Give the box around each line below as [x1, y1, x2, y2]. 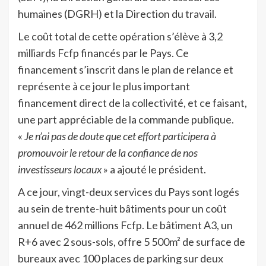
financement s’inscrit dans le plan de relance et [18, 62, 233, 76]
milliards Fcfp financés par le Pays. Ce [18, 46, 189, 59]
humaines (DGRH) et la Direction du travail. [18, 7, 217, 20]
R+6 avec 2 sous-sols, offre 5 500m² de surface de [18, 235, 245, 248]
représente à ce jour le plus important [18, 79, 190, 93]
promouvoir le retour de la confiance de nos [18, 145, 198, 159]
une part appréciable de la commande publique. [18, 112, 234, 126]
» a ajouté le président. [102, 162, 206, 176]
